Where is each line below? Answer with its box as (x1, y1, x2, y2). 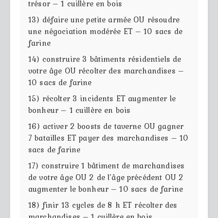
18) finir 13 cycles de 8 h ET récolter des (28, 199, 178, 211)
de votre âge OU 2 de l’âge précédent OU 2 (28, 171, 184, 183)
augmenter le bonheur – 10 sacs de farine (28, 182, 183, 195)
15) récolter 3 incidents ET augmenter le (28, 92, 176, 104)
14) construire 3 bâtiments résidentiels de (28, 53, 182, 65)
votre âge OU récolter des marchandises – (28, 64, 184, 76)
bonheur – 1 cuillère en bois (28, 104, 131, 116)
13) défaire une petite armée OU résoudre (28, 13, 180, 25)
